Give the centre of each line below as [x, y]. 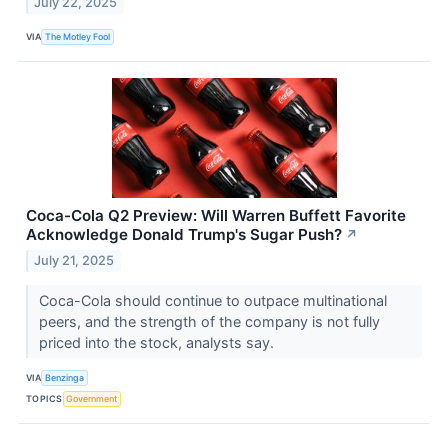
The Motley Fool [78, 37]
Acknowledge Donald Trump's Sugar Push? [184, 234]
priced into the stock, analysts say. [158, 342]
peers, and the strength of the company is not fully [209, 321]
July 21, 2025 [74, 260]
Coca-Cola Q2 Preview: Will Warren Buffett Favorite [216, 215]
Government [92, 399]
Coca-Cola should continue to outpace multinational [212, 300]
